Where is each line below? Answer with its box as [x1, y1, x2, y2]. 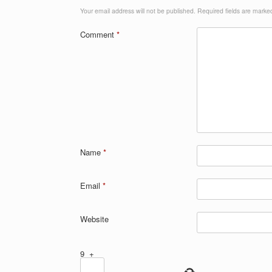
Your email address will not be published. [80, 5, 195, 15]
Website [80, 212, 109, 225]
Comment [80, 28, 117, 40]
